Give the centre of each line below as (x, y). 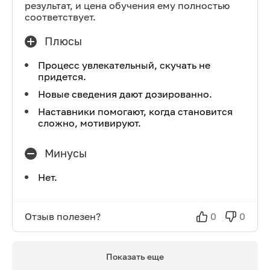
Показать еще (135, 256)
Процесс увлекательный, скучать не (124, 65)
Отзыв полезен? (63, 216)
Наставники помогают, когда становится (135, 111)
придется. (62, 77)
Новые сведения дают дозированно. (125, 94)
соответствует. (60, 17)
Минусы (66, 153)
